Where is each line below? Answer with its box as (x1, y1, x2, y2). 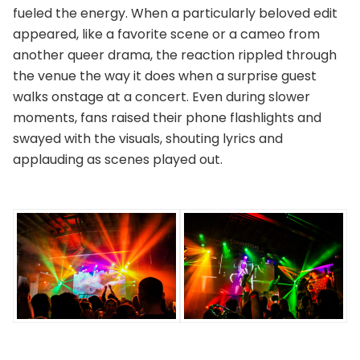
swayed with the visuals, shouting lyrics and (13, 129, 283, 149)
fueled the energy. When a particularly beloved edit (13, 4, 337, 23)
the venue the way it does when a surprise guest (13, 67, 317, 86)
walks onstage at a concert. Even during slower (13, 88, 310, 107)
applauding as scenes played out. (13, 150, 223, 170)
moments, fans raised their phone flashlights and (13, 108, 321, 128)
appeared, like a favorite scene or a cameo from (13, 25, 320, 44)
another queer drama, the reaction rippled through (13, 46, 337, 65)
